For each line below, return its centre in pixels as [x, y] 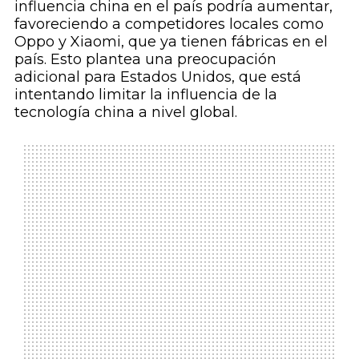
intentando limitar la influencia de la [145, 95]
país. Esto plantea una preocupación [145, 60]
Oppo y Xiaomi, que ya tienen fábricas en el [171, 42]
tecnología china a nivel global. [125, 113]
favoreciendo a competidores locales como [169, 24]
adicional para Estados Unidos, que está [157, 77]
